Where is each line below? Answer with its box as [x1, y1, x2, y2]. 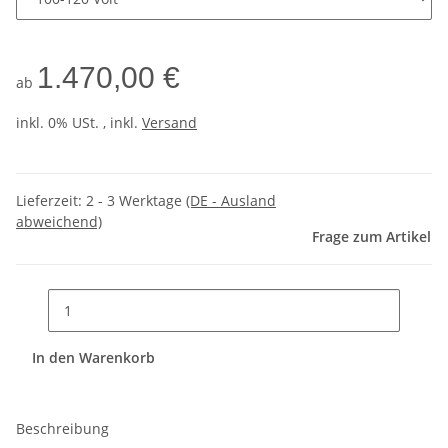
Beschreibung [16, 419, 109, 439]
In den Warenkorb [32, 347, 159, 367]
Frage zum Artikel [312, 227, 431, 247]
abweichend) [16, 212, 102, 232]
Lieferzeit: [16, 191, 86, 211]
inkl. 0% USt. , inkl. [16, 113, 142, 133]
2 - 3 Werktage [86, 191, 186, 211]
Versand [142, 113, 197, 133]
